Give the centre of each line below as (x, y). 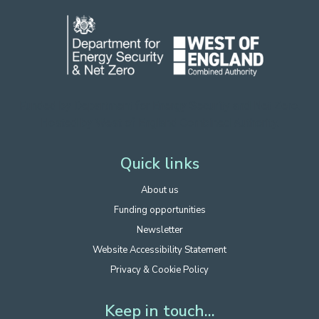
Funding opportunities (159, 210)
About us (159, 190)
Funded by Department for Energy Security (125, 105)
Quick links (159, 163)
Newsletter (159, 230)
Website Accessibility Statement (159, 250)
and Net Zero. (266, 105)
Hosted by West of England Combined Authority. (159, 122)
